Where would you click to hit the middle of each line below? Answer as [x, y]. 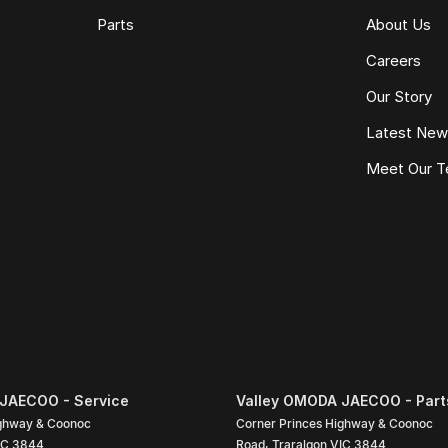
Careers [394, 61]
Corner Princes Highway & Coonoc [334, 424]
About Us [399, 25]
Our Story [399, 97]
